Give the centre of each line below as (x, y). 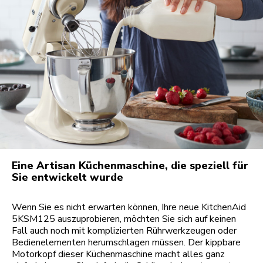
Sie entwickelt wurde (68, 178)
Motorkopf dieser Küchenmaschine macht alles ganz (118, 254)
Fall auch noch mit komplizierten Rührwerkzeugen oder (124, 231)
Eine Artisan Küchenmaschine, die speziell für (130, 166)
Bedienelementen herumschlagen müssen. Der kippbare (126, 243)
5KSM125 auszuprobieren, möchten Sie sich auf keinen (124, 219)
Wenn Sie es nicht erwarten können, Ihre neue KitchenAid (129, 208)
